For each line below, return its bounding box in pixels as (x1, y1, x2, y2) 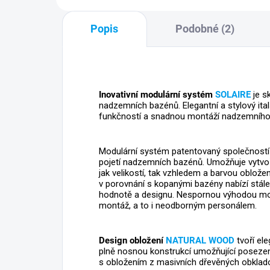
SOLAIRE (215, 89, 251, 100)
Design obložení (99, 234, 166, 246)
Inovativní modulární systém (99, 89, 215, 100)
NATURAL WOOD (166, 234, 234, 246)
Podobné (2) (175, 22, 234, 35)
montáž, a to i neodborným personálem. (99, 199, 257, 211)
